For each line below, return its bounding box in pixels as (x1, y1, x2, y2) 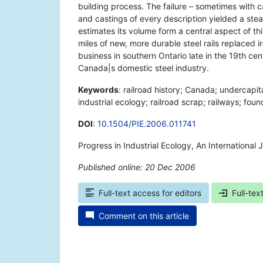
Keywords (78, 85, 119, 95)
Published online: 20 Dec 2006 (78, 162, 195, 173)
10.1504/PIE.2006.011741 (97, 119, 196, 129)
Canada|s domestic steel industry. (78, 63, 209, 73)
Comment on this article (99, 211, 189, 221)
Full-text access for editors (99, 188, 201, 198)
